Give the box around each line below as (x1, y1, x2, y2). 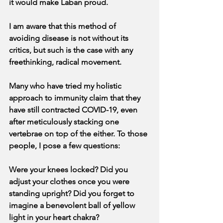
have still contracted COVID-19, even (9, 105, 139, 115)
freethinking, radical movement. (9, 57, 121, 67)
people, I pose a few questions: (9, 141, 120, 151)
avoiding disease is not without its (9, 33, 130, 43)
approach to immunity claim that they (9, 93, 142, 103)
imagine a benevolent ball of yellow (9, 201, 137, 211)
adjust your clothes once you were (9, 177, 131, 187)
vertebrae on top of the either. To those (9, 129, 149, 139)
